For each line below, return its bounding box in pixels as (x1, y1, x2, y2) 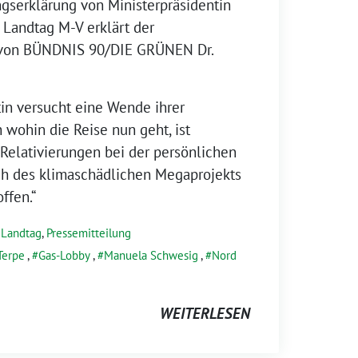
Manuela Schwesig (104, 247, 198, 263)
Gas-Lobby (38, 247, 90, 263)
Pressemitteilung (46, 225, 131, 241)
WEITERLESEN (160, 303, 250, 323)
